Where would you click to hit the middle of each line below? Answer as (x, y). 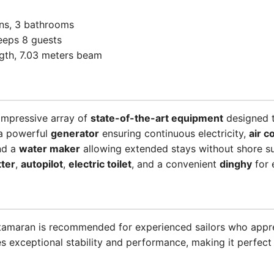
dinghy (236, 164)
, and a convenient (176, 164)
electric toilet (100, 164)
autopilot (42, 164)
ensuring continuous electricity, (174, 133)
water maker (50, 149)
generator (75, 133)
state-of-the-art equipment (157, 118)
